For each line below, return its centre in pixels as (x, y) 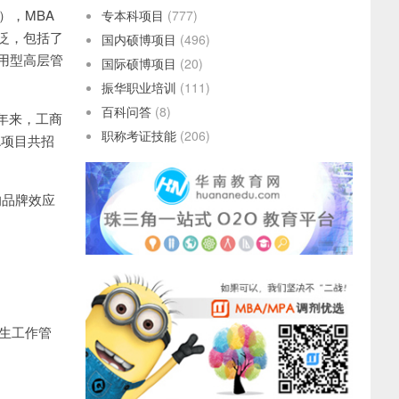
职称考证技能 (139, 135)
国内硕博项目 (139, 39)
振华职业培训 (139, 87)
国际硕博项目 (139, 63)
